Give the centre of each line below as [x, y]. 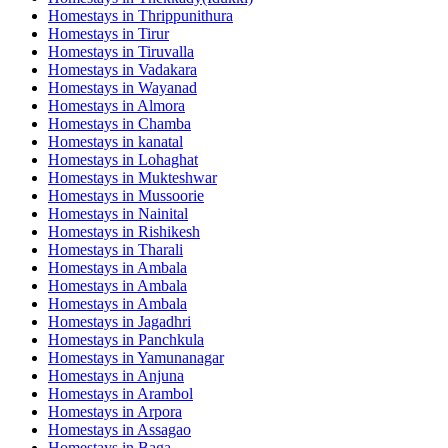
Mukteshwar [177, 177]
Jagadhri [164, 321]
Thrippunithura [185, 15]
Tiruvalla [166, 51]
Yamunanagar [180, 357]
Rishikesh [169, 231]
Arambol [165, 393]
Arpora [159, 411]
